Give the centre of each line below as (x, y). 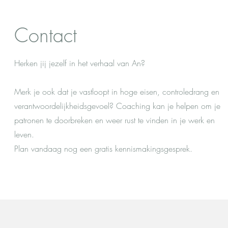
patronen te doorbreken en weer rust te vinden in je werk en (115, 120)
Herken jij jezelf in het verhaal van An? (80, 63)
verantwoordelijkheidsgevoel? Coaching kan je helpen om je (117, 106)
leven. (24, 134)
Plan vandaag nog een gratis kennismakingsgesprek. (103, 149)
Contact (46, 35)
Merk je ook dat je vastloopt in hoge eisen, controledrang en (117, 92)
